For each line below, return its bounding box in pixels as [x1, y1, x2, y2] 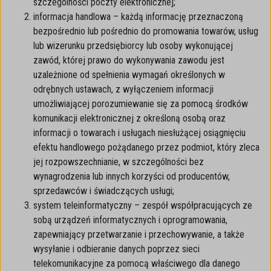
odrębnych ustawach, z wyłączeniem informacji [33, 83, 214, 95]
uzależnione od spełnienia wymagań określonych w [33, 69, 225, 80]
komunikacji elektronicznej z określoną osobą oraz [33, 113, 226, 124]
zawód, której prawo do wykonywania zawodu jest [33, 54, 224, 66]
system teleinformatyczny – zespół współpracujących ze [33, 200, 252, 211]
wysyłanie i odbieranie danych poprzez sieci [33, 243, 200, 255]
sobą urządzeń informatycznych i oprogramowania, [33, 214, 227, 226]
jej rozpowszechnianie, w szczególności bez [33, 156, 204, 168]
